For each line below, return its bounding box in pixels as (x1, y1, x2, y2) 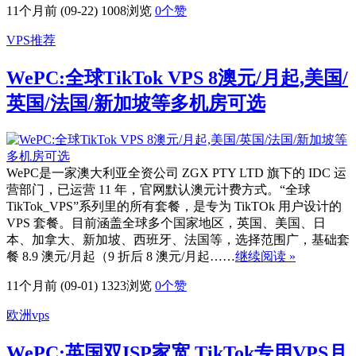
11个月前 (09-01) (6, 279, 98, 293)
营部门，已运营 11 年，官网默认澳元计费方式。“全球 (6, 183, 311, 197)
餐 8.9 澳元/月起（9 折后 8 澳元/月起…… (6, 250, 235, 264)
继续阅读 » (235, 250, 296, 264)
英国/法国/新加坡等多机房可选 (6, 93, 265, 114)
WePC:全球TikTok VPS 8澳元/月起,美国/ (6, 68, 348, 89)
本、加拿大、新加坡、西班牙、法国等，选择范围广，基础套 (6, 233, 350, 247)
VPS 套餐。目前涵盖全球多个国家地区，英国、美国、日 (6, 216, 326, 230)
